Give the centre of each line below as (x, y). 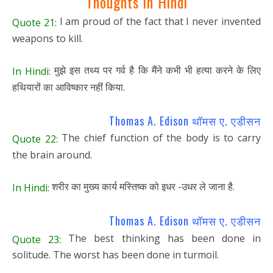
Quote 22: (35, 139)
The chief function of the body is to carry (159, 137)
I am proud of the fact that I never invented (159, 22)
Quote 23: (37, 239)
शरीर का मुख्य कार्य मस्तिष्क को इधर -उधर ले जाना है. (142, 186)
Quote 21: (34, 22)
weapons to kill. (48, 38)
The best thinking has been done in (161, 238)
